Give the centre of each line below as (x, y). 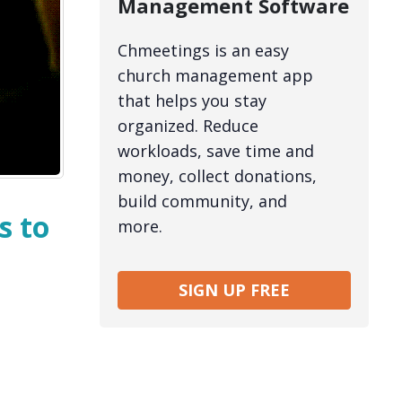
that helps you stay (192, 101)
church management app (215, 76)
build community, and (202, 201)
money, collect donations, (217, 176)
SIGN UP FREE (234, 290)
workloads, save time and (216, 151)
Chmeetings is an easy (203, 51)
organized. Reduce (188, 126)
